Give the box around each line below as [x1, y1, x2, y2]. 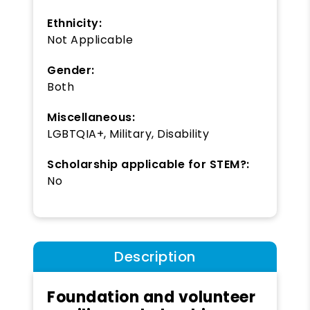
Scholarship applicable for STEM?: [47, 156, 250, 172]
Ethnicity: [47, 15, 102, 31]
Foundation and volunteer [47, 286, 255, 308]
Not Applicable [47, 31, 133, 48]
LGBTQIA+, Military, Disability [47, 125, 209, 142]
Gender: [47, 62, 95, 78]
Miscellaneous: [47, 109, 135, 125]
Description [114, 246, 196, 266]
